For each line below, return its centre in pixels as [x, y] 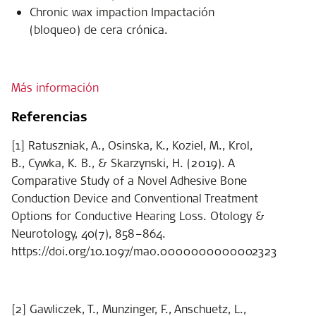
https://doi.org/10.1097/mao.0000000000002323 [144, 251]
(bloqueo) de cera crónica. [98, 29]
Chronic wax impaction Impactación [122, 12]
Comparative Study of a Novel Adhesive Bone [129, 180]
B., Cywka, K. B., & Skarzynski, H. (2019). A [123, 163]
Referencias [49, 116]
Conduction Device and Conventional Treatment [135, 198]
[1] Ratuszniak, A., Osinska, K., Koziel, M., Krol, [132, 145]
